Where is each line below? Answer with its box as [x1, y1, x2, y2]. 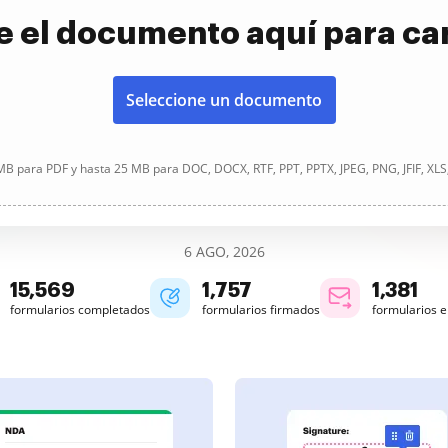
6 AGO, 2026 [183, 242, 265, 261]
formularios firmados [202, 301, 320, 318]
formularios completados [10, 301, 150, 318]
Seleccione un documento [126, 89, 322, 111]
